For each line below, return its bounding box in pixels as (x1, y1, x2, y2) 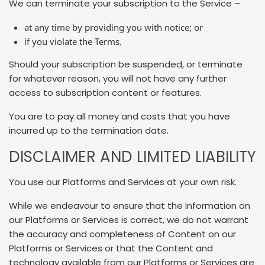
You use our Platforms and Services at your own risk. (9, 176, 237, 189)
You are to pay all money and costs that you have (9, 110, 230, 123)
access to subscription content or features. (9, 86, 202, 99)
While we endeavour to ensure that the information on (9, 199, 250, 212)
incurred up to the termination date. (9, 124, 169, 137)
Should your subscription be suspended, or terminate (9, 58, 243, 71)
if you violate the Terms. (24, 35, 122, 47)
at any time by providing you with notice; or (24, 21, 203, 33)
